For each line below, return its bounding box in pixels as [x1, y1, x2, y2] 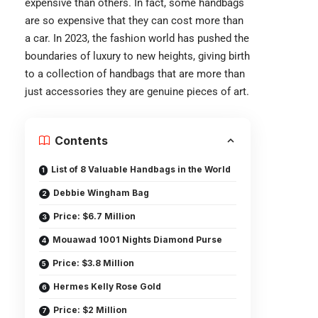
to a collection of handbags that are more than [25, 67, 245, 80]
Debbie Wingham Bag [53, 187, 149, 198]
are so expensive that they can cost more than [25, 14, 243, 27]
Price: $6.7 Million [53, 211, 136, 221]
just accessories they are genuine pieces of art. [25, 85, 249, 98]
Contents [55, 133, 108, 148]
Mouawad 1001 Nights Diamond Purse [53, 234, 222, 245]
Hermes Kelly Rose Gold [53, 281, 161, 292]
